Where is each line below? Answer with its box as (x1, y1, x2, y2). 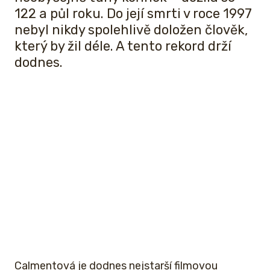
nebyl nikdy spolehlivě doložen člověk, (14, 21, 248, 38)
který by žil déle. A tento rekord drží (14, 37, 231, 54)
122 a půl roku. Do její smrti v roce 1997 (14, 5, 252, 22)
